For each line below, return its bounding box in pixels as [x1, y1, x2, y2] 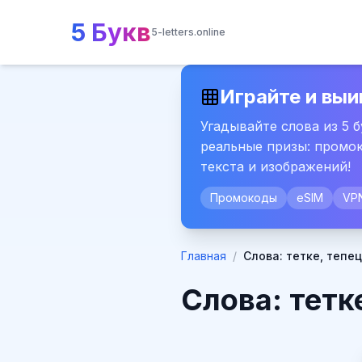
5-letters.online [151, 26, 225, 38]
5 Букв [71, 18, 151, 47]
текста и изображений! [200, 158, 351, 175]
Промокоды [210, 191, 277, 204]
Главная [181, 249, 226, 263]
